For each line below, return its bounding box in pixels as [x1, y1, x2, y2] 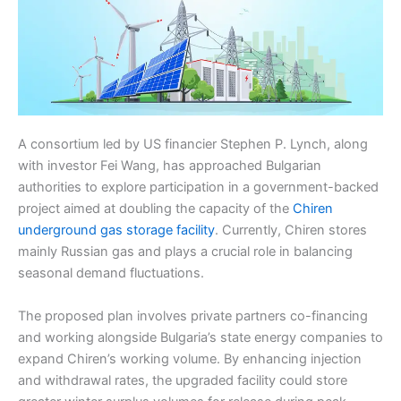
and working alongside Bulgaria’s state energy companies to [18, 328, 383, 346]
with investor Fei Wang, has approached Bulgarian [18, 158, 321, 175]
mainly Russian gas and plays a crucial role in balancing [18, 243, 353, 260]
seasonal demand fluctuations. [18, 265, 204, 282]
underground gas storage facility [18, 222, 215, 239]
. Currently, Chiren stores [215, 222, 367, 239]
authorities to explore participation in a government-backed [18, 179, 379, 196]
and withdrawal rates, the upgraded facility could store [18, 371, 347, 388]
